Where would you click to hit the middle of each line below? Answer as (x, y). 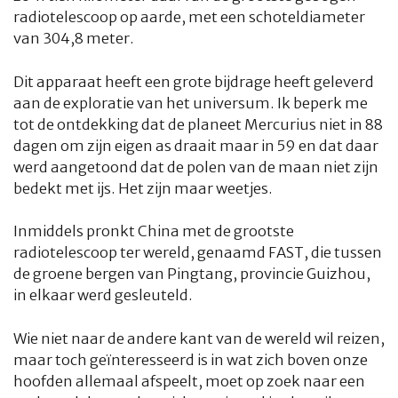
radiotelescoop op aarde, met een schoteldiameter (189, 17)
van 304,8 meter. (74, 38)
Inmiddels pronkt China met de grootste (154, 232)
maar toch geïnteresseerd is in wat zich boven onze (191, 360)
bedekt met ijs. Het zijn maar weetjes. (143, 188)
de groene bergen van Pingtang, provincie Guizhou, (192, 275)
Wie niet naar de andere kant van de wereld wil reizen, (199, 339)
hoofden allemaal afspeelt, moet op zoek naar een (189, 382)
